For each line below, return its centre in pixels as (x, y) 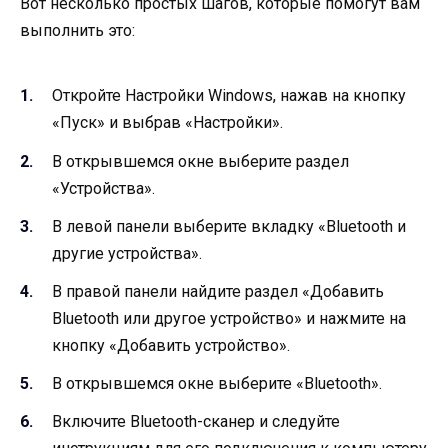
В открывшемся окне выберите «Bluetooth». (217, 384)
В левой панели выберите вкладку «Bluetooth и (229, 226)
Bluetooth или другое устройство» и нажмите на (229, 318)
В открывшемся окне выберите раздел (200, 161)
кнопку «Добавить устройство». (171, 345)
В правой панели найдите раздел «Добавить (218, 291)
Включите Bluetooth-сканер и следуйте (196, 422)
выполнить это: (77, 30)
